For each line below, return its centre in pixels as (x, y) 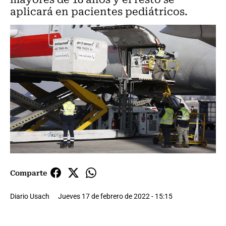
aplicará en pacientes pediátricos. (99, 11)
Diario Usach (30, 196)
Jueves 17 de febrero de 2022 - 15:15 (115, 196)
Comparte (29, 173)
